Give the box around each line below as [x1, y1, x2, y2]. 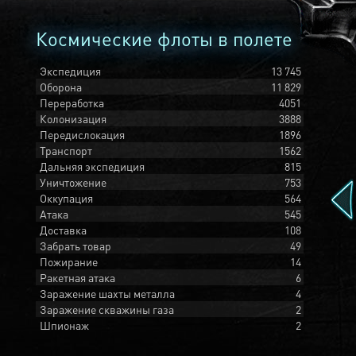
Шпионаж [40, 318, 89, 332]
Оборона [40, 79, 82, 94]
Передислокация [40, 127, 125, 141]
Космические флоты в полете [36, 26, 292, 51]
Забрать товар [40, 238, 111, 253]
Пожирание [40, 254, 98, 269]
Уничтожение [40, 175, 106, 189]
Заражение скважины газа [40, 302, 174, 316]
